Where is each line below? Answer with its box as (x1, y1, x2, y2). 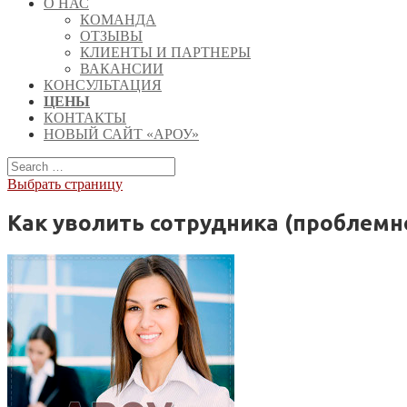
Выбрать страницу (7, 176, 123, 192)
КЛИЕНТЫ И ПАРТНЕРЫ (80, 45, 251, 60)
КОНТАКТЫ (44, 110, 126, 125)
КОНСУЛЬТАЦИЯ (44, 77, 162, 93)
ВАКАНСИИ (80, 61, 164, 76)
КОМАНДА (80, 12, 156, 27)
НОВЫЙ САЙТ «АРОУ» (44, 126, 199, 142)
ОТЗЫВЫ (80, 28, 143, 44)
